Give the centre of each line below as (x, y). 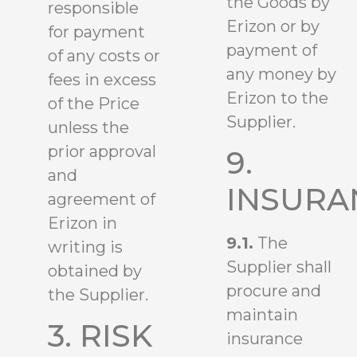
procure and (274, 291)
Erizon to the (277, 98)
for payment (96, 31)
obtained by (95, 271)
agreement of (102, 199)
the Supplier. (98, 294)
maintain (262, 315)
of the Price (94, 103)
